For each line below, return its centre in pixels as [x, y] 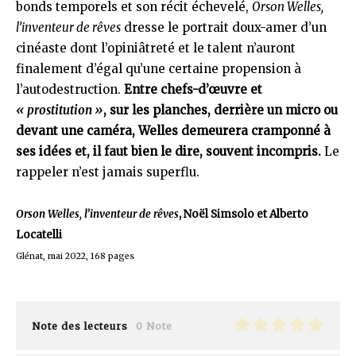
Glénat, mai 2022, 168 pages [75, 256]
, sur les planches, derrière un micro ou [221, 110]
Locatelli [39, 235]
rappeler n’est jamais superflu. [108, 172]
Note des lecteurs [80, 326]
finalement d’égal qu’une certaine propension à [159, 69]
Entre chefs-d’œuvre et [192, 89]
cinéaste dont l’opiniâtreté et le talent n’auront [156, 48]
